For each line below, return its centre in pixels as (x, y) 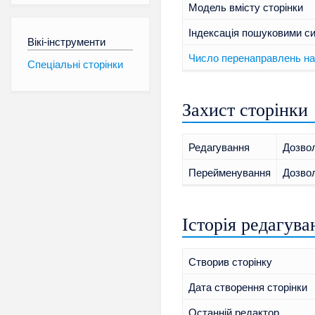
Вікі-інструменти (66, 41)
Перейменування (229, 172)
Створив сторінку (230, 262)
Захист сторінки (245, 110)
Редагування (219, 147)
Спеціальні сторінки (75, 63)
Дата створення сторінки (247, 287)
